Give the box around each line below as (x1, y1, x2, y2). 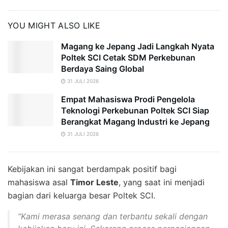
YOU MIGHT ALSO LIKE (8, 20, 101, 31)
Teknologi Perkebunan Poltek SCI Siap (61, 105, 209, 116)
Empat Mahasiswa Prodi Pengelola (61, 94, 195, 104)
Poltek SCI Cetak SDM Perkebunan (61, 52, 195, 63)
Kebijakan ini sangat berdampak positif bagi (8, 164, 177, 174)
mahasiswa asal (8, 177, 70, 187)
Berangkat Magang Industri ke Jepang (61, 117, 210, 127)
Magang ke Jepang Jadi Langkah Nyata (61, 41, 214, 51)
